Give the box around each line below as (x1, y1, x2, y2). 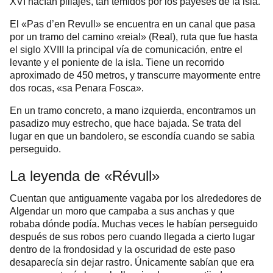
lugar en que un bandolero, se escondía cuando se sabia (10, 131, 255, 142)
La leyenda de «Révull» (10, 168, 160, 185)
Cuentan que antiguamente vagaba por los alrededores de (10, 193, 261, 204)
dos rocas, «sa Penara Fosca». (10, 83, 144, 94)
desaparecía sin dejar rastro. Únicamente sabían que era (10, 257, 254, 268)
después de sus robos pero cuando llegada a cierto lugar (10, 232, 255, 243)
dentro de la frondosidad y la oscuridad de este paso (10, 244, 235, 255)
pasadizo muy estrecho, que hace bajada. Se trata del (10, 118, 241, 129)
